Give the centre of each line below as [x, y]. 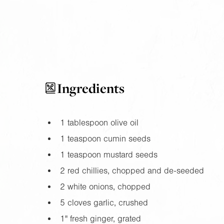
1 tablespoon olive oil [99, 122]
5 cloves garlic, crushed [104, 202]
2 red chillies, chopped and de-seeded [132, 170]
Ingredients [91, 88]
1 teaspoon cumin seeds [105, 138]
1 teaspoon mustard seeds [108, 154]
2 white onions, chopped [105, 186]
